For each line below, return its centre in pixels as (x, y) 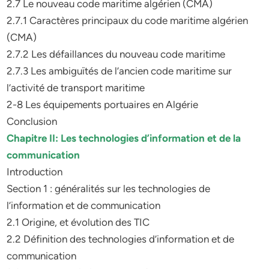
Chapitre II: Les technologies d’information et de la (124, 138)
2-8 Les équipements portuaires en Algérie (103, 104)
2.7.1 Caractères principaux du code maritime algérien (128, 20)
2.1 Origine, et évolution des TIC (78, 222)
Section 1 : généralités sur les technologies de (109, 189)
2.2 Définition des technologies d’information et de (121, 239)
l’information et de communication (84, 205)
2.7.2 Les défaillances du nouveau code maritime (116, 54)
